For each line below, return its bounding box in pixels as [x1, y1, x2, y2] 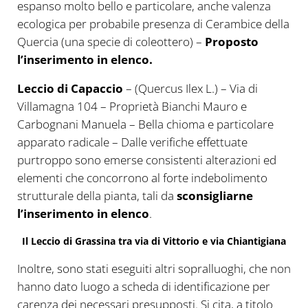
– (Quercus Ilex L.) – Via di [122, 80, 258, 97]
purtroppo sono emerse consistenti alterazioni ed [16, 152, 276, 168]
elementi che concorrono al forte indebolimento [16, 170, 267, 186]
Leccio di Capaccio [16, 80, 123, 97]
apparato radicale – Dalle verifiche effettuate [16, 134, 247, 151]
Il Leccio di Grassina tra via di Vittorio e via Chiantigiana [21, 234, 286, 248]
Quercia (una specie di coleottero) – [16, 34, 205, 50]
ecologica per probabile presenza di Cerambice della [16, 16, 289, 32]
